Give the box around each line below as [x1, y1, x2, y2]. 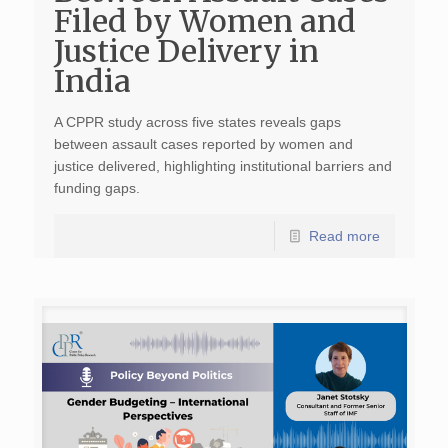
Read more [308, 228, 380, 244]
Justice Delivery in [53, 32, 319, 70]
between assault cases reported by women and [53, 136, 353, 152]
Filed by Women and [53, 2, 356, 40]
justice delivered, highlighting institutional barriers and [53, 158, 392, 174]
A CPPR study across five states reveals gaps [53, 114, 341, 130]
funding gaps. [53, 180, 140, 196]
